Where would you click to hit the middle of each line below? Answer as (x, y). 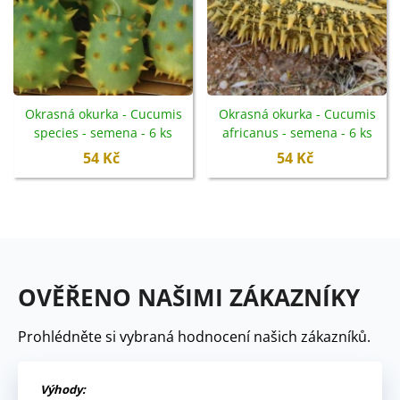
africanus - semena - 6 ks (297, 133)
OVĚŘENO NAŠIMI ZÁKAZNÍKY (189, 298)
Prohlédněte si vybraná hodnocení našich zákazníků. (194, 337)
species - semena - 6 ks (103, 133)
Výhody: (63, 390)
